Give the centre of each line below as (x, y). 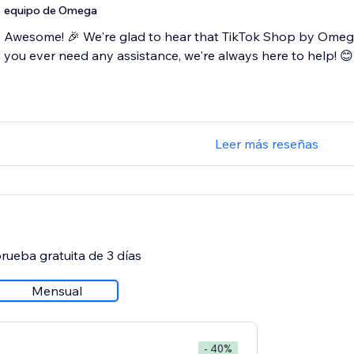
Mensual (56, 291)
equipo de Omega (50, 11)
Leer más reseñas (267, 144)
